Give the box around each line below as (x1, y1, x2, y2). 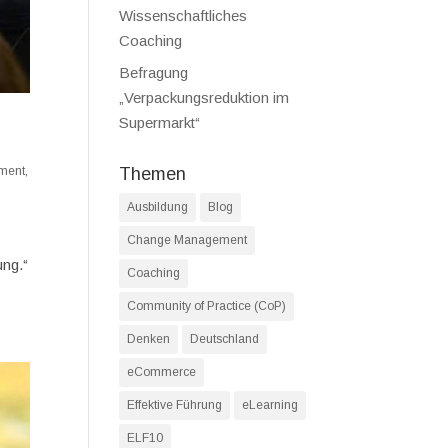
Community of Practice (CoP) (127, 299, 287, 313)
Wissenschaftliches (119, 6, 248, 24)
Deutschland (190, 332, 260, 346)
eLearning (242, 398, 299, 412)
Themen (119, 164, 187, 184)
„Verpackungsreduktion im (119, 89, 290, 106)
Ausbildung (127, 200, 189, 214)
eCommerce (127, 365, 197, 379)
